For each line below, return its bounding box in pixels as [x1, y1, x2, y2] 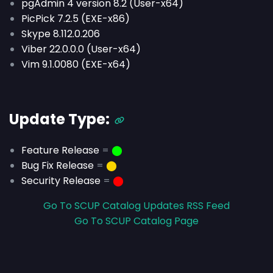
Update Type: [9, 109, 110, 129]
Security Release [21, 174, 101, 188]
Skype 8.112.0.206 [21, 27, 100, 41]
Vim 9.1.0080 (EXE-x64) [21, 57, 130, 71]
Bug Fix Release [21, 158, 94, 172]
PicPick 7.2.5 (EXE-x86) [21, 12, 130, 26]
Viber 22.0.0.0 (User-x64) [21, 42, 141, 56]
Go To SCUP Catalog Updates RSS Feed [43, 199, 230, 213]
